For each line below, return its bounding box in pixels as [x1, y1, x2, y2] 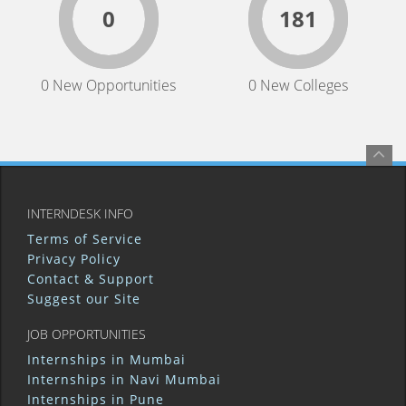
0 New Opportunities [41, 75, 176, 95]
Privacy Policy [27, 250, 121, 267]
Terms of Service [27, 230, 142, 247]
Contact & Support [27, 270, 154, 287]
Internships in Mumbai [27, 351, 186, 368]
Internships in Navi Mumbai [27, 371, 221, 388]
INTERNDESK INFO [27, 205, 133, 222]
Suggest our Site [27, 290, 140, 307]
